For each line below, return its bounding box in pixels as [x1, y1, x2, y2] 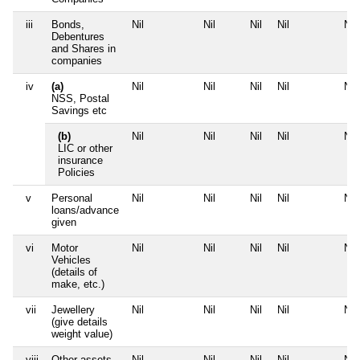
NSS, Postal [51, 92, 109, 105]
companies [51, 55, 102, 67]
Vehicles [51, 254, 91, 267]
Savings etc [51, 104, 107, 117]
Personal [51, 192, 92, 205]
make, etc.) [51, 278, 104, 291]
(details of [51, 266, 97, 279]
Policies [58, 166, 95, 179]
